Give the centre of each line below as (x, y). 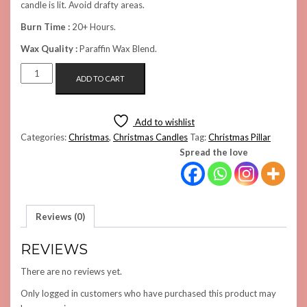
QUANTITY (39, 130)
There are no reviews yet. (71, 272)
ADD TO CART (101, 78)
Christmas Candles (150, 137)
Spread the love (214, 152)
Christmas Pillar (240, 137)
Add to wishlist (165, 122)
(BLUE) (32, 115)
